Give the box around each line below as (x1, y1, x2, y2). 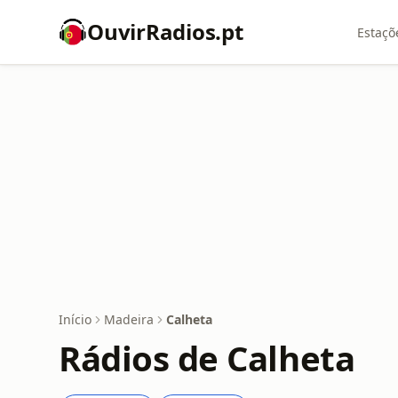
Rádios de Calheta (59, 335, 355, 381)
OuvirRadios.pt (87, 17, 243, 46)
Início (59, 311, 92, 328)
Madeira (104, 311, 154, 328)
